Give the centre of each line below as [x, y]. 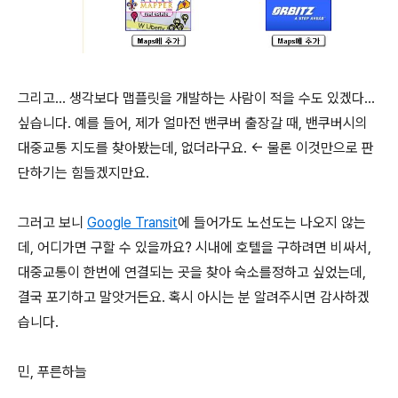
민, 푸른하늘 [52, 372]
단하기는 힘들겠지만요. [84, 173]
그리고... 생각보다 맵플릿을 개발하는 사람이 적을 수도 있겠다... [196, 99]
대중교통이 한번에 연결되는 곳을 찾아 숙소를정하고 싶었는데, [192, 273]
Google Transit [132, 223]
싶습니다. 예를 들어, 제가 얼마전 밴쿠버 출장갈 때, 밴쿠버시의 [193, 123]
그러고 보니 [52, 223]
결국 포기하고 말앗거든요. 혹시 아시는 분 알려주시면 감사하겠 [194, 298]
